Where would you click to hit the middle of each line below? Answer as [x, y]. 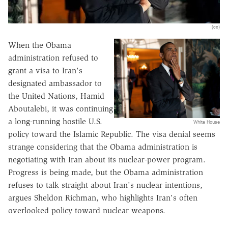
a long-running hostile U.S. [55, 122]
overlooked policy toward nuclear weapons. [87, 211]
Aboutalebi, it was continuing [61, 109]
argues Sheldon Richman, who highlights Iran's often [103, 198]
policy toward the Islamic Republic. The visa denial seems [112, 134]
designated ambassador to [55, 83]
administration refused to [53, 58]
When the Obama [40, 45]
